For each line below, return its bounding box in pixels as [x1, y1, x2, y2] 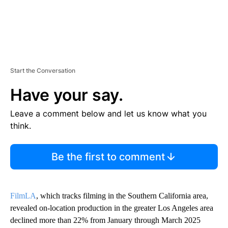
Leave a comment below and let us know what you [10, 108, 207, 119]
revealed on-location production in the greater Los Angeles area [10, 204, 213, 213]
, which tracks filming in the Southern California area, [36, 191, 208, 201]
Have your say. [10, 85, 123, 105]
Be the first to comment [51, 151, 165, 163]
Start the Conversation [10, 67, 75, 75]
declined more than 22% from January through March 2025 [10, 216, 201, 225]
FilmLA [10, 191, 36, 201]
